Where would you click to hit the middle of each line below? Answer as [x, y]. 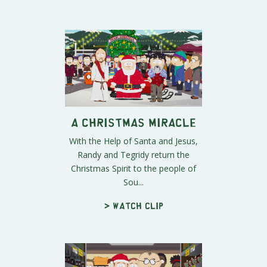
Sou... [133, 182]
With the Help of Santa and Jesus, [133, 141]
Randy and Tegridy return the [133, 155]
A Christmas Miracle [133, 122]
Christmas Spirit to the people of [133, 169]
